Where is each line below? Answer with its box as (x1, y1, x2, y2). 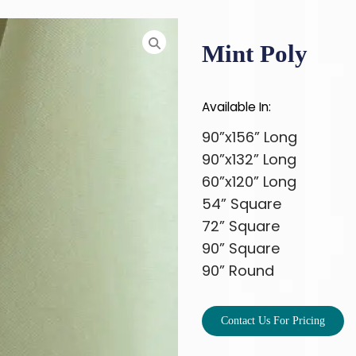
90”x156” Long (202, 127, 297, 148)
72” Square (202, 216, 280, 237)
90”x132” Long (202, 149, 296, 170)
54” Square (202, 194, 281, 215)
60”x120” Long (202, 172, 296, 192)
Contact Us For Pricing (221, 315, 325, 327)
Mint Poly (202, 41, 308, 68)
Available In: (202, 99, 271, 116)
